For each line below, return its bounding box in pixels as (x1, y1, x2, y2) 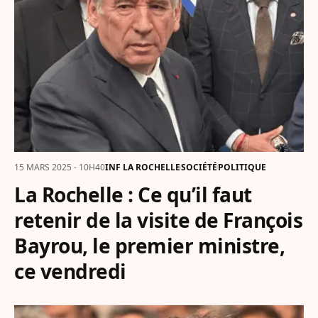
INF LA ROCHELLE (105, 160, 180, 173)
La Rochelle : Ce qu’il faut (14, 180, 252, 208)
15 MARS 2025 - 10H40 (14, 160, 105, 173)
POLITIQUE (218, 160, 266, 173)
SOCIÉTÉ (181, 160, 217, 173)
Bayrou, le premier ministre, (14, 231, 285, 259)
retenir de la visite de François (14, 206, 302, 234)
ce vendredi (14, 257, 126, 285)
